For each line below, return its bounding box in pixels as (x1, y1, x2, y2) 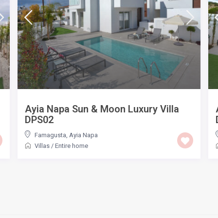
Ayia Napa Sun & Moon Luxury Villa (25, 103, 180, 115)
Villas (35, 142, 50, 149)
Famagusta (35, 131, 67, 139)
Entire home (55, 142, 89, 149)
